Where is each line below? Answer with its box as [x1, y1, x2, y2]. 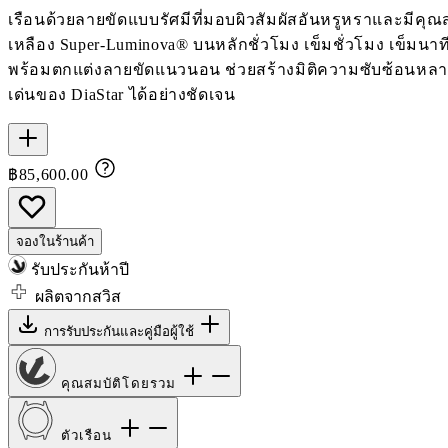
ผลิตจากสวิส [31, 287, 121, 305]
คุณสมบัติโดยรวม [61, 375, 181, 391]
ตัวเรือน [61, 427, 118, 443]
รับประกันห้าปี [27, 260, 129, 278]
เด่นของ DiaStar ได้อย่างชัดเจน [8, 85, 236, 103]
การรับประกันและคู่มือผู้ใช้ [44, 323, 198, 339]
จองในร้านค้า [16, 233, 94, 249]
